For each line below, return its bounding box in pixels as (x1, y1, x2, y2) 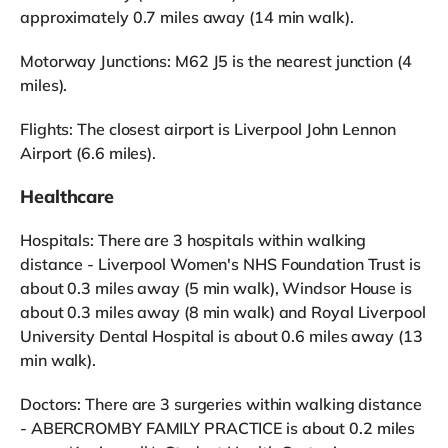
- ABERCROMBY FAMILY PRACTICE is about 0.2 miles (20, 417, 416, 438)
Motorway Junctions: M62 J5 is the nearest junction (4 (20, 50, 412, 71)
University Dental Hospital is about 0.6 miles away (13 (20, 325, 423, 346)
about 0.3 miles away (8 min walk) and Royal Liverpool (20, 301, 426, 322)
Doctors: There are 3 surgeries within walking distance (20, 393, 422, 414)
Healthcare (20, 184, 114, 208)
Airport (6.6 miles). (20, 142, 157, 163)
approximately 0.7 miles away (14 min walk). (20, 6, 354, 27)
